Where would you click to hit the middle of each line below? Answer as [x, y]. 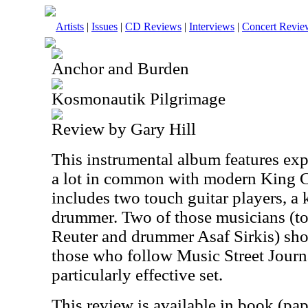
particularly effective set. [137, 275]
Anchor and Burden [120, 68]
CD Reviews [153, 26]
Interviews [212, 26]
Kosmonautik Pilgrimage [139, 99]
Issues [104, 26]
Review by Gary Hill [124, 129]
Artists [70, 26]
